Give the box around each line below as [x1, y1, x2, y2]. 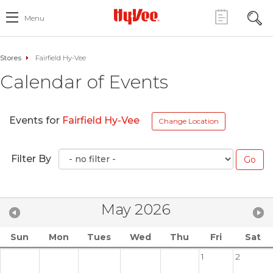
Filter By [11, 153, 51, 165]
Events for [9, 115, 62, 127]
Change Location [158, 116, 219, 126]
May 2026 [101, 200, 171, 218]
